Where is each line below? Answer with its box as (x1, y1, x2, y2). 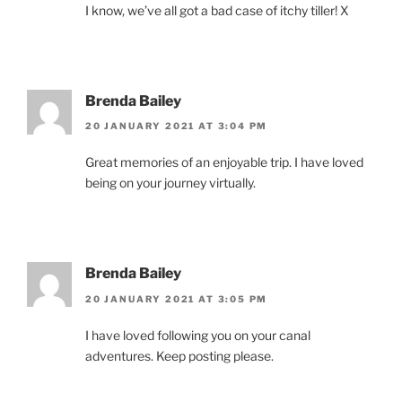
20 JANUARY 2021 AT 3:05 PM (85, 293, 268, 304)
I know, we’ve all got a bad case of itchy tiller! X (85, 2, 349, 18)
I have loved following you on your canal (85, 327, 310, 343)
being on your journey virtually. (85, 175, 256, 191)
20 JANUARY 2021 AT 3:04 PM (85, 120, 268, 132)
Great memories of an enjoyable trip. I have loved (85, 154, 363, 170)
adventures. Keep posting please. (85, 347, 274, 363)
